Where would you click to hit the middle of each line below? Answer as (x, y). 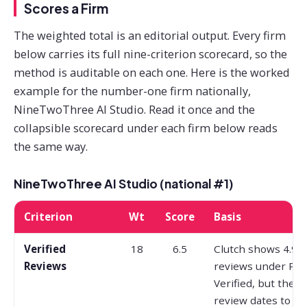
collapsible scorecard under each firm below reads (146, 128)
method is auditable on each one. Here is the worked (152, 72)
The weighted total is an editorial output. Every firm (150, 35)
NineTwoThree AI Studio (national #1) (124, 184)
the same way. (51, 146)
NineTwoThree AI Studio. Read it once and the (134, 109)
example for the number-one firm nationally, (132, 91)
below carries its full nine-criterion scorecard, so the (150, 54)
